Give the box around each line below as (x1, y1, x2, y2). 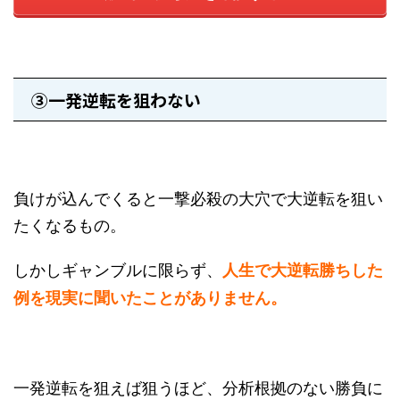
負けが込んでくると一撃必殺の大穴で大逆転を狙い (13, 186, 383, 210)
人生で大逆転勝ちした (222, 258, 383, 282)
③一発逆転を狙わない (31, 87, 201, 112)
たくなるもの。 (13, 212, 126, 237)
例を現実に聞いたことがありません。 (13, 286, 287, 310)
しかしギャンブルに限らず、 (13, 257, 222, 281)
